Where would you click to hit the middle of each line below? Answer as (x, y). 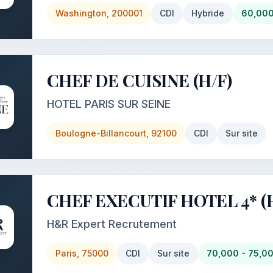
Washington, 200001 (99, 13)
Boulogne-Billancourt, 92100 (116, 133)
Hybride (208, 13)
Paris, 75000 (82, 253)
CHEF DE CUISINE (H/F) (140, 80)
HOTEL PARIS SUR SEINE (109, 104)
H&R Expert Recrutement (112, 224)
